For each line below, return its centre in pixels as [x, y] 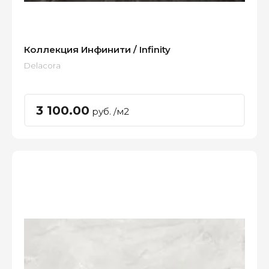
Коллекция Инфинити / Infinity [97, 50]
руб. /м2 [109, 111]
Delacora [42, 65]
